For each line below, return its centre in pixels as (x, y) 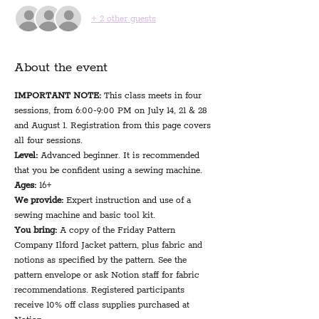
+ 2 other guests (124, 19)
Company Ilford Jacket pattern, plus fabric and (110, 245)
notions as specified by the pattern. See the (102, 260)
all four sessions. (48, 141)
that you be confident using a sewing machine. (108, 171)
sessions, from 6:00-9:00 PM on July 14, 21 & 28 (112, 111)
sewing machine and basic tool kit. (85, 215)
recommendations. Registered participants (101, 290)
